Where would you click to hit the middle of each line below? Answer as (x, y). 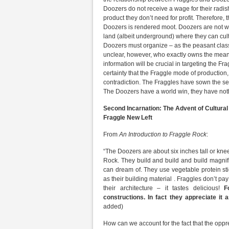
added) (113, 207)
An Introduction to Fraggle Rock (163, 134)
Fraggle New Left (128, 118)
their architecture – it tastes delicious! (162, 188)
